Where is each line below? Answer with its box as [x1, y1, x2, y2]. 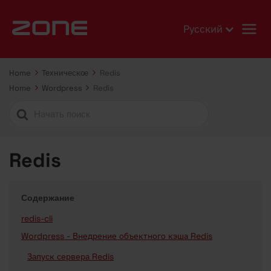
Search [9, 102, 43, 116]
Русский [183, 22, 223, 36]
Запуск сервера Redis [27, 251, 114, 263]
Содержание [21, 192, 74, 204]
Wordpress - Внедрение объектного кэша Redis [21, 230, 212, 242]
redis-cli [21, 213, 53, 224]
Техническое [42, 68, 89, 79]
